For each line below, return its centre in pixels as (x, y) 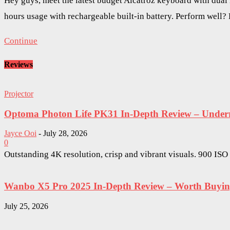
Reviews (18, 64)
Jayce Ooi (20, 133)
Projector (19, 93)
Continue (21, 41)
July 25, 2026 (26, 206)
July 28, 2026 (65, 133)
